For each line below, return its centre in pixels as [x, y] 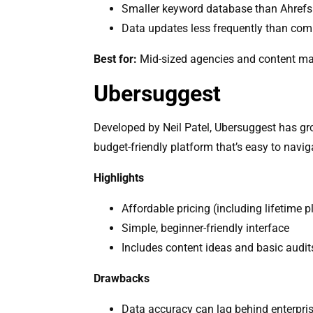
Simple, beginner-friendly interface [206, 228]
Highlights [119, 177]
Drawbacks [122, 278]
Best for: [116, 59]
